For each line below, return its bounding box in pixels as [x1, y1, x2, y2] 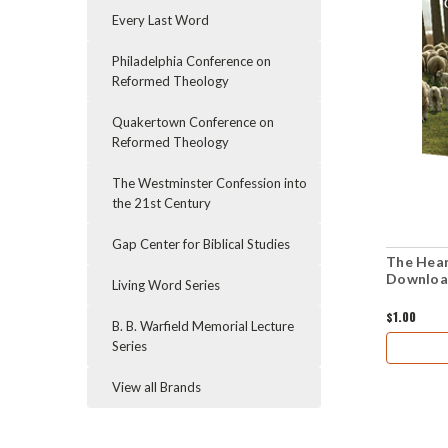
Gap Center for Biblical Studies [112, 236, 290, 252]
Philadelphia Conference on [112, 53, 271, 69]
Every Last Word [112, 12, 209, 28]
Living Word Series [112, 277, 220, 293]
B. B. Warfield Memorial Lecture [112, 318, 294, 334]
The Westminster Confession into [112, 175, 307, 191]
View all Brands [112, 379, 201, 395]
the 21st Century [112, 195, 211, 211]
